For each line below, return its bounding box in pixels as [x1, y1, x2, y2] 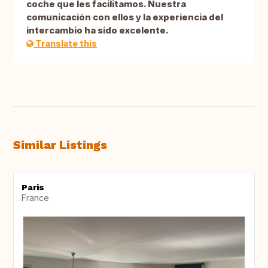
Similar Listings [13, 138, 107, 153]
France [22, 193, 49, 203]
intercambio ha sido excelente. [26, 25, 169, 36]
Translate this [33, 38, 97, 49]
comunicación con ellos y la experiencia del [26, 11, 223, 23]
